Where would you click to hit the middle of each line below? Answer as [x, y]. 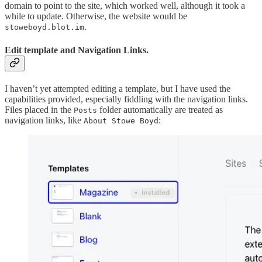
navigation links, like [44, 120]
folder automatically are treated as [160, 109]
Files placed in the [39, 109]
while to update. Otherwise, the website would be [96, 16]
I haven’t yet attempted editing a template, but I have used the [118, 88]
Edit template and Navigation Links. [77, 50]
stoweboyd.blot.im [44, 27]
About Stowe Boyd [121, 120]
